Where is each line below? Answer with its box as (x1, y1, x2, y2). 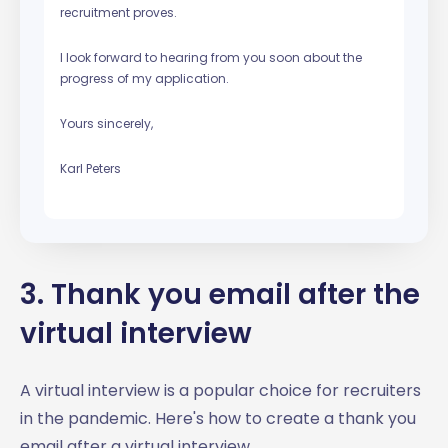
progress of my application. (60, 69, 229, 87)
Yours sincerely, (60, 114, 153, 132)
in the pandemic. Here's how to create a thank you (20, 406, 416, 430)
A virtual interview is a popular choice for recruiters (20, 378, 421, 402)
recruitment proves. (60, 3, 177, 21)
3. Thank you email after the (20, 274, 420, 314)
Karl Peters (60, 159, 121, 177)
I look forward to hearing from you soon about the (60, 48, 362, 66)
